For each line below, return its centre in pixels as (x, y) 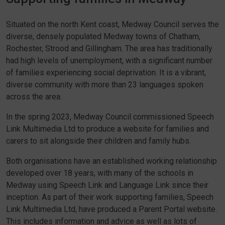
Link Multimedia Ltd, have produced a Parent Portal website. (111, 209)
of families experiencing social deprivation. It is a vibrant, (106, 73)
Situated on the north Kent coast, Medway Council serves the (113, 24)
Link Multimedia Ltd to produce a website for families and (107, 129)
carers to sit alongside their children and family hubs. (98, 141)
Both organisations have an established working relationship (111, 161)
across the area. (34, 97)
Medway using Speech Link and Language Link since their (107, 185)
